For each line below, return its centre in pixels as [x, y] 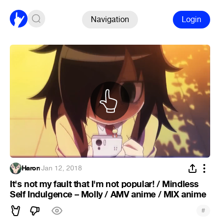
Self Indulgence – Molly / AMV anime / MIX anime [108, 194]
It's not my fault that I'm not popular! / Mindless [105, 184]
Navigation [110, 19]
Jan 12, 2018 [61, 168]
